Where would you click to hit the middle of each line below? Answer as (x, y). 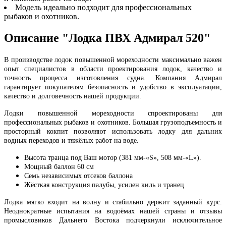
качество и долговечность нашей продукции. (73, 96)
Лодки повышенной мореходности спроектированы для (113, 113)
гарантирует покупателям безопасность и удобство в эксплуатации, (113, 87)
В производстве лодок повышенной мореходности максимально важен (113, 60)
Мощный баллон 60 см (59, 166)
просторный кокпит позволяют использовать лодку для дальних (113, 131)
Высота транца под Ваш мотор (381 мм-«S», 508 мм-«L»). (113, 157)
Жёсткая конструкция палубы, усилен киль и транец (104, 185)
